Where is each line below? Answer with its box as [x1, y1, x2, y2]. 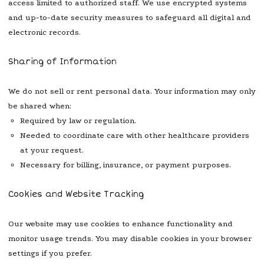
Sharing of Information [8, 56, 117, 67]
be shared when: [8, 101, 71, 110]
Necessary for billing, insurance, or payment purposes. [20, 160, 231, 169]
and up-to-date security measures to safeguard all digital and [8, 12, 251, 22]
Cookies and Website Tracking [8, 189, 144, 199]
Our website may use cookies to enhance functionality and [8, 219, 233, 228]
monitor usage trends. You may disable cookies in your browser [8, 233, 252, 243]
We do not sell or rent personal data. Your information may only [8, 86, 256, 95]
